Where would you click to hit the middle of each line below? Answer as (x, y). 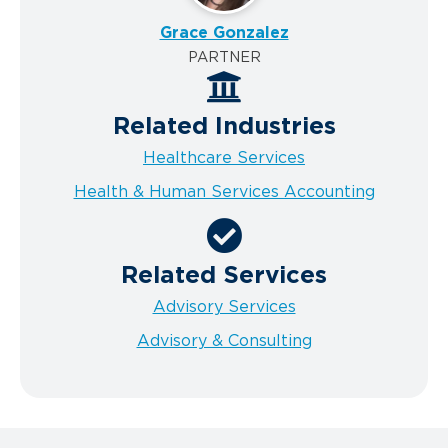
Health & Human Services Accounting (224, 191)
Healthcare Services (224, 157)
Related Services (224, 276)
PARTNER (224, 57)
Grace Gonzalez (224, 32)
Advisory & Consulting (224, 341)
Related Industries (224, 126)
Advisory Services (224, 307)
